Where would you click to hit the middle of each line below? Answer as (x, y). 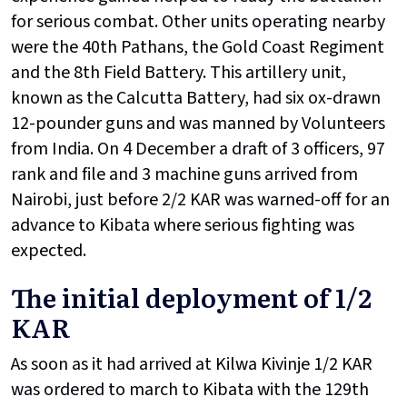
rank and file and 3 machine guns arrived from (184, 175)
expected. (49, 251)
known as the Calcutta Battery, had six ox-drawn (196, 99)
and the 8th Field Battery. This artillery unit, (179, 73)
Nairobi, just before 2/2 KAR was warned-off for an (200, 200)
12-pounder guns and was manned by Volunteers (198, 124)
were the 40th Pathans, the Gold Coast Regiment (198, 48)
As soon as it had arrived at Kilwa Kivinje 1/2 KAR (192, 365)
